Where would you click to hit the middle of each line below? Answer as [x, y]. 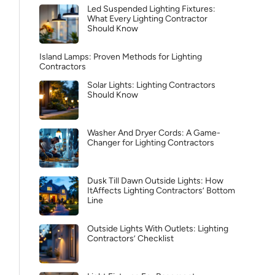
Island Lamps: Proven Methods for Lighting [121, 57]
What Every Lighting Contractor [147, 19]
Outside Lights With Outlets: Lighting [158, 229]
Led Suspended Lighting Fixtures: [151, 9]
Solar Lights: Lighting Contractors [151, 85]
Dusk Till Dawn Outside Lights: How [155, 181]
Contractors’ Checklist [130, 238]
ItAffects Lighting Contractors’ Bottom [161, 191]
